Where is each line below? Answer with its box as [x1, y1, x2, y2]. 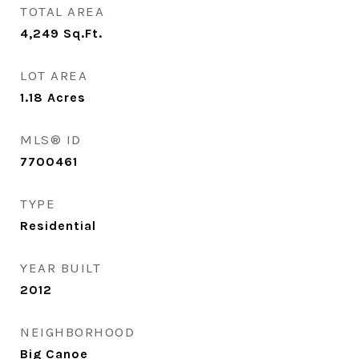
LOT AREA [20, 67, 87, 83]
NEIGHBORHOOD [20, 324, 135, 340]
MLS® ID [20, 131, 82, 147]
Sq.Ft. [63, 26, 103, 41]
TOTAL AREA [20, 3, 104, 19]
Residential [20, 218, 96, 233]
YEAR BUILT [20, 260, 101, 276]
